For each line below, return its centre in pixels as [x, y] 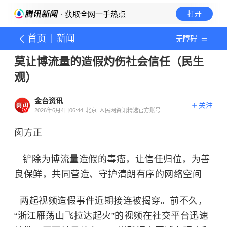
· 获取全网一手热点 [92, 14]
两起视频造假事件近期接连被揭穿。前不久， [111, 201]
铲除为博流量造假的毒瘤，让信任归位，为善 [112, 159]
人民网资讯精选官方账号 [130, 110]
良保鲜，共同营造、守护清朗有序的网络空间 [108, 174]
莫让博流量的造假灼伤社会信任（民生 [109, 62]
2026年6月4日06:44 [59, 110]
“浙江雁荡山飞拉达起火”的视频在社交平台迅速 [111, 216]
